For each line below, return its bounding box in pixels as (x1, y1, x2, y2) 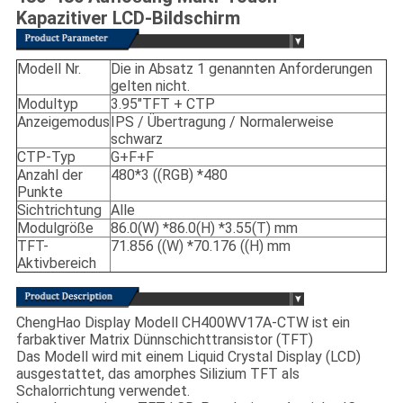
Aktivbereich (16, 255, 96, 273)
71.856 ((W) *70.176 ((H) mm (110, 237, 291, 255)
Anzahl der (16, 166, 83, 184)
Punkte (16, 184, 63, 201)
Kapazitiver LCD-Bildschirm (15, 7, 240, 30)
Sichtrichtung (16, 201, 102, 219)
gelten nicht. (110, 77, 190, 95)
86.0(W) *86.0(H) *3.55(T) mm (110, 219, 298, 237)
